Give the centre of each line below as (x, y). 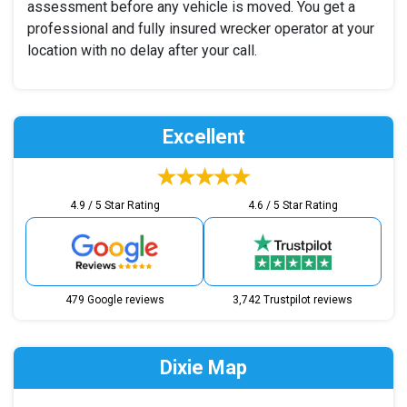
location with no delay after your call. (142, 50)
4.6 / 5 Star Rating (293, 205)
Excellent (203, 136)
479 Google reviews (114, 299)
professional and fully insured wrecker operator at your (201, 28)
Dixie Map (203, 367)
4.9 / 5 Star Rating (114, 205)
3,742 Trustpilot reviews (293, 299)
